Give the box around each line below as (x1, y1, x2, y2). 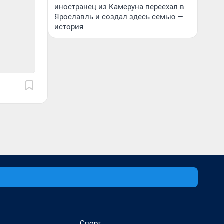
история (54, 22, 83, 31)
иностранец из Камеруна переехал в (54, 2, 184, 11)
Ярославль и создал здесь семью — (54, 12, 183, 21)
